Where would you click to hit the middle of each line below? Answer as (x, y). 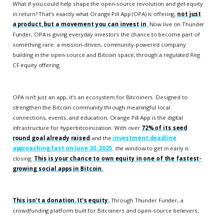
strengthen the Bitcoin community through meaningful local (91, 107)
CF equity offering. (36, 65)
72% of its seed (164, 127)
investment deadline (145, 138)
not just (189, 14)
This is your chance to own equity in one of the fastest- (118, 158)
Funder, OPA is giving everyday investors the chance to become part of (106, 35)
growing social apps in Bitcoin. (58, 168)
